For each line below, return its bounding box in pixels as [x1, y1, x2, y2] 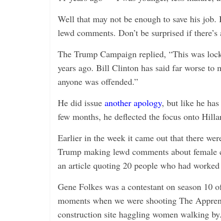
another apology [105, 97, 162, 109]
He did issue [58, 97, 105, 109]
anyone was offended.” [58, 75, 138, 87]
